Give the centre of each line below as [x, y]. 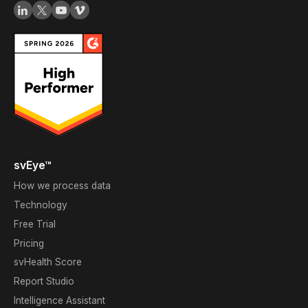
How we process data [62, 186]
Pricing [29, 243]
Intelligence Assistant [59, 301]
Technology [40, 205]
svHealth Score [47, 262]
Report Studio [44, 282]
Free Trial [34, 224]
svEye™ [32, 166]
